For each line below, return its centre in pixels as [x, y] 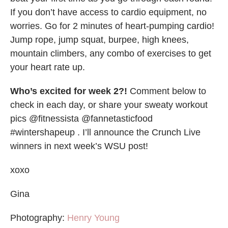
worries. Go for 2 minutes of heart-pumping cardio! [112, 26]
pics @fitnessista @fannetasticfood [81, 119]
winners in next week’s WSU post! [79, 146]
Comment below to [167, 91]
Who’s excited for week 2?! [69, 91]
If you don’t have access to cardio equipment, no [108, 12]
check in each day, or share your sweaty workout [109, 105]
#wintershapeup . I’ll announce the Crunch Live [105, 133]
